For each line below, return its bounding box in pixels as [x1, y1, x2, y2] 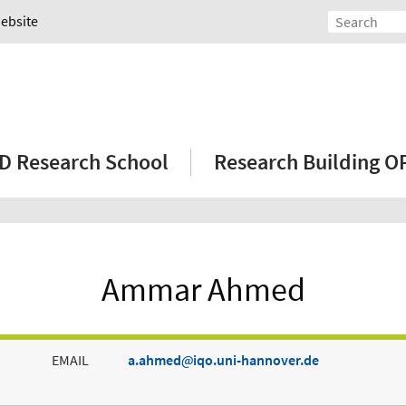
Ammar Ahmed [101, 269, 305, 311]
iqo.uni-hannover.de [192, 351, 319, 370]
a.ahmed [127, 351, 181, 370]
